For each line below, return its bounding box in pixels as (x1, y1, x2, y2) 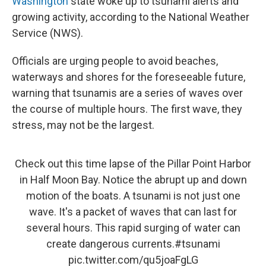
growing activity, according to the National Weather (12, 11, 249, 23)
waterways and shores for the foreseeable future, (12, 71, 245, 83)
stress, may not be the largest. (12, 119, 154, 131)
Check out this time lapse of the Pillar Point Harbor (15, 157, 251, 170)
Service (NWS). (12, 27, 83, 39)
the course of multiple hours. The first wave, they (12, 103, 242, 115)
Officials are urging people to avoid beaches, (12, 55, 218, 67)
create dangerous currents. (46, 237, 175, 250)
